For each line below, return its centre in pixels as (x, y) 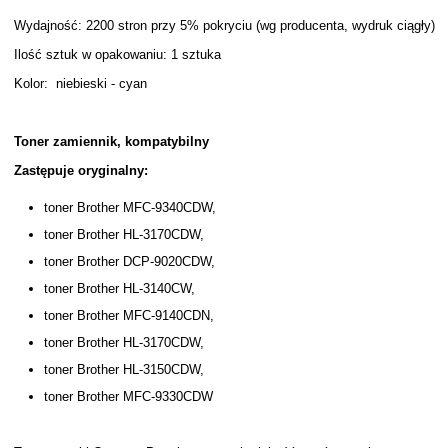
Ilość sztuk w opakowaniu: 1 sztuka (117, 54)
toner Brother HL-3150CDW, (123, 369)
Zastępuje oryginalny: (80, 170)
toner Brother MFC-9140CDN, (128, 315)
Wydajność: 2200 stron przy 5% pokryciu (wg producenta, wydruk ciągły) (224, 25)
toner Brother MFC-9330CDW (128, 396)
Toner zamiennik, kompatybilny (111, 141)
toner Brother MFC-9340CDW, (129, 207)
